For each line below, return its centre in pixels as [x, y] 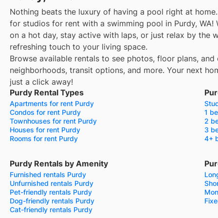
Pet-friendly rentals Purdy [51, 192]
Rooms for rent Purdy [44, 138]
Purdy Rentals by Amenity [59, 163]
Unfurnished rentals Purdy [52, 183]
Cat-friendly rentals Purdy [51, 209]
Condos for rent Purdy [45, 112]
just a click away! [41, 82]
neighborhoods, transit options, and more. [87, 70]
